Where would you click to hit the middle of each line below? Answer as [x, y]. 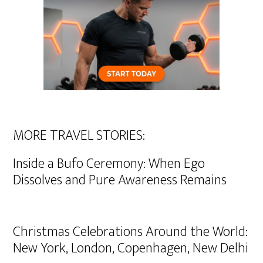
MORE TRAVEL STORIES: [79, 136]
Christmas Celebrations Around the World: [131, 232]
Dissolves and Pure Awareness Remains [120, 180]
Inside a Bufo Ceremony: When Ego [109, 164]
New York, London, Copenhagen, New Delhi [131, 248]
